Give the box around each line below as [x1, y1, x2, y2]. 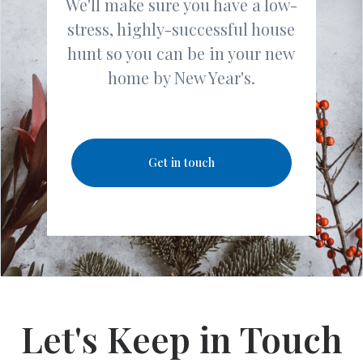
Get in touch [147, 153, 215, 170]
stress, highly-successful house [67, 17, 296, 40]
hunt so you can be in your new [67, 41, 296, 64]
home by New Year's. [107, 66, 255, 88]
